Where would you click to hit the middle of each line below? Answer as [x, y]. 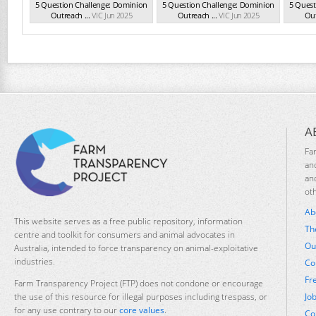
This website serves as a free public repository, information [128, 221]
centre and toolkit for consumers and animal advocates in [124, 234]
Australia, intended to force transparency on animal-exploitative [136, 248]
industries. [35, 261]
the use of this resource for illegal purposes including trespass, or [141, 296]
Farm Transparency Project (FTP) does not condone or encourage [139, 283]
